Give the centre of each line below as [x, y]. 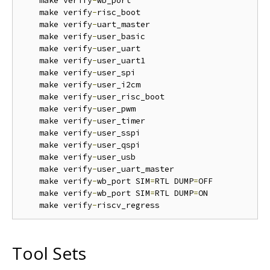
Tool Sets [49, 253]
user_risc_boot [131, 97]
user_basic [121, 37]
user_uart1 [121, 61]
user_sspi [119, 133]
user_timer [121, 121]
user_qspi [119, 145]
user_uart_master [136, 169]
